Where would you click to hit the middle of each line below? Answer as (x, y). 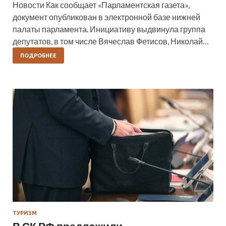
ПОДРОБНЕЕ (38, 56)
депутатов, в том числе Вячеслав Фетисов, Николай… (111, 41)
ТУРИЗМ (25, 213)
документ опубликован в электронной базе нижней (106, 17)
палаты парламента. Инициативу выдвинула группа (109, 29)
